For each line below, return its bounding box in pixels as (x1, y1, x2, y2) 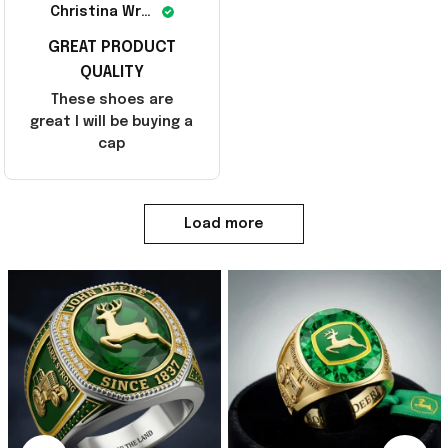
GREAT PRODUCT (47, 38, 176, 56)
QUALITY (79, 63, 144, 81)
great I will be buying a (30, 114, 194, 129)
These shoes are (50, 92, 173, 107)
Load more (184, 217, 263, 232)
